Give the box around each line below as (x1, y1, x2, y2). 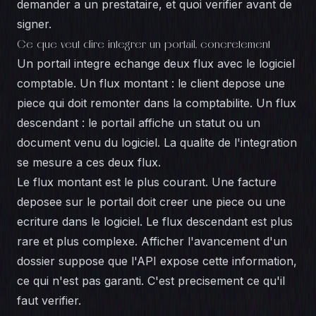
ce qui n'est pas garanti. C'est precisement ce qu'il (17, 274, 285, 288)
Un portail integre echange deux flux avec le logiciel (17, 56, 295, 71)
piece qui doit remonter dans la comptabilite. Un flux (17, 96, 296, 110)
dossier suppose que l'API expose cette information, (17, 254, 297, 268)
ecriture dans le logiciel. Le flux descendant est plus (17, 214, 293, 229)
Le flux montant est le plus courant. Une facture (17, 175, 276, 189)
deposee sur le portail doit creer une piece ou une (17, 195, 286, 209)
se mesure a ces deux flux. (17, 155, 161, 169)
